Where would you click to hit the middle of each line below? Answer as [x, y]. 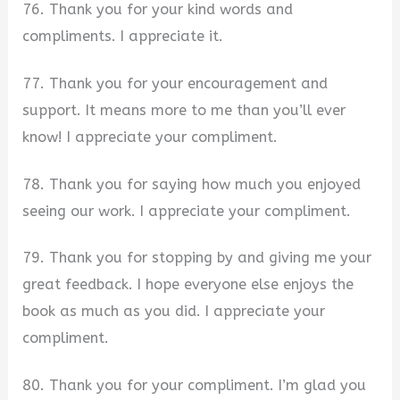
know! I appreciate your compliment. [150, 137]
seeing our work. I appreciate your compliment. [187, 211]
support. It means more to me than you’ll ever [184, 110]
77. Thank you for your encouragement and [175, 83]
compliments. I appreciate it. [123, 37]
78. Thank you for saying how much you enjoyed [192, 184]
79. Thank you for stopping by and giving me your [197, 258]
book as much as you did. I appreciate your [174, 312]
